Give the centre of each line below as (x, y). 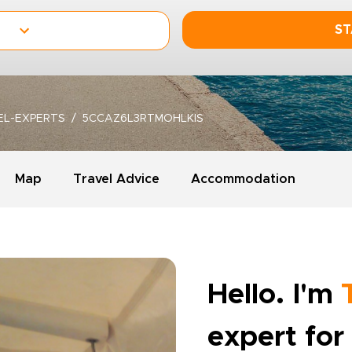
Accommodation (243, 179)
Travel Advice (116, 179)
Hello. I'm (274, 295)
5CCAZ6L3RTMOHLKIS (143, 119)
